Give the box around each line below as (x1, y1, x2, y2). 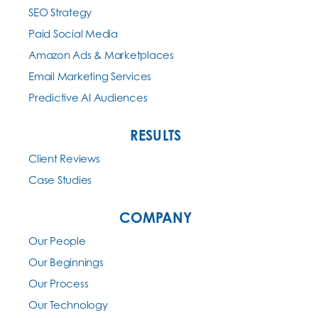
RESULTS (130, 126, 181, 145)
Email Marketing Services (28, 70, 152, 84)
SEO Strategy (28, 6, 92, 20)
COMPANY (119, 209, 192, 227)
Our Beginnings (28, 256, 104, 270)
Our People (28, 234, 86, 248)
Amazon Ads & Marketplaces (28, 48, 174, 62)
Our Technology (28, 298, 108, 312)
